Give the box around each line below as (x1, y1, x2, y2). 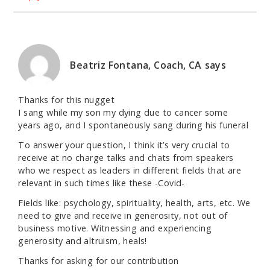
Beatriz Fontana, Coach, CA (70, 58, 202, 72)
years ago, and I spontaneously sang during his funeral (18, 119, 248, 131)
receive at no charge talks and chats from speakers (18, 152, 234, 164)
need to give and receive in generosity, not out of (18, 210, 228, 222)
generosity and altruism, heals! (18, 235, 147, 247)
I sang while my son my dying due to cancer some (18, 107, 228, 119)
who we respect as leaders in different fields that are (18, 165, 241, 177)
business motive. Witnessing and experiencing (18, 222, 212, 234)
